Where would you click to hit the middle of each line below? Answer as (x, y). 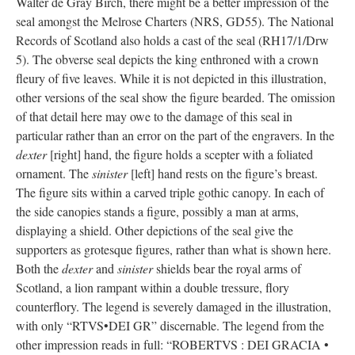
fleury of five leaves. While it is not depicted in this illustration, (171, 78)
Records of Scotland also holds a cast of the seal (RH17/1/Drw (172, 40)
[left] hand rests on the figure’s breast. (223, 173)
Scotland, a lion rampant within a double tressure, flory (153, 287)
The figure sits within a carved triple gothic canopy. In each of (170, 192)
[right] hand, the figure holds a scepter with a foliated (180, 154)
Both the (39, 268)
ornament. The (54, 173)
